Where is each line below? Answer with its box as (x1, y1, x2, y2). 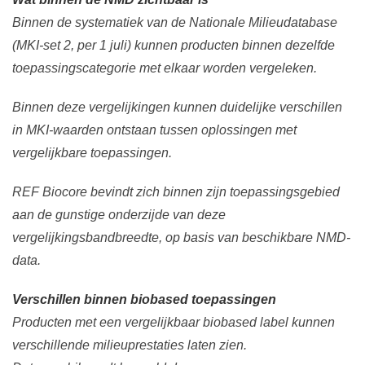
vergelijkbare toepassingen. (12, 146, 172, 161)
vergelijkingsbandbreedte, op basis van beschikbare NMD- (12, 231, 350, 245)
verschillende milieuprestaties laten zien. (12, 338, 247, 353)
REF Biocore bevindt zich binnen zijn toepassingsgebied (12, 185, 340, 200)
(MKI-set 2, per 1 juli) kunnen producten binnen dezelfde (12, 38, 335, 53)
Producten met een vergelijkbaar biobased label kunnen (12, 315, 335, 330)
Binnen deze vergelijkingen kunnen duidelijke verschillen (12, 100, 342, 115)
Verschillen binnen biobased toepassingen (12, 292, 276, 307)
